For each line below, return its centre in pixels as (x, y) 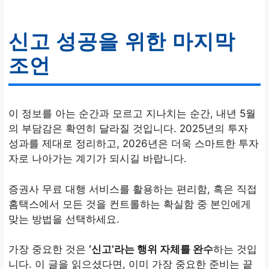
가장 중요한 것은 (49, 249)
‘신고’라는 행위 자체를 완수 (151, 249)
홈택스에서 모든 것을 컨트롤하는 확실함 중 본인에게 (130, 204)
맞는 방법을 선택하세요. (64, 219)
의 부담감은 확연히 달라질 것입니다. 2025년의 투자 (128, 129)
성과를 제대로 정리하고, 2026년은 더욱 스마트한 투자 (134, 144)
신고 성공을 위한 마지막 (122, 42)
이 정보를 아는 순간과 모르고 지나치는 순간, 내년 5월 (132, 114)
